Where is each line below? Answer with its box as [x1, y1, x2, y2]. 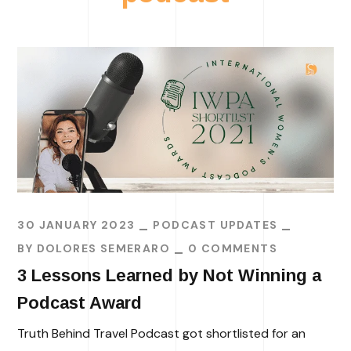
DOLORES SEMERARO [36, 241, 171, 256]
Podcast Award [17, 293, 147, 313]
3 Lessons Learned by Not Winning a [17, 266, 322, 286]
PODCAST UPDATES [153, 218, 278, 233]
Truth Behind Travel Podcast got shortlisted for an [17, 325, 306, 342]
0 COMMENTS [188, 241, 278, 256]
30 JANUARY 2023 [17, 218, 136, 233]
